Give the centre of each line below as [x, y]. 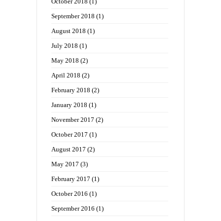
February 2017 [71, 179]
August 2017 [69, 149]
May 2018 [65, 61]
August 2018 [69, 31]
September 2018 [73, 16]
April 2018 [66, 75]
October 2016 [70, 194]
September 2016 [73, 209]
